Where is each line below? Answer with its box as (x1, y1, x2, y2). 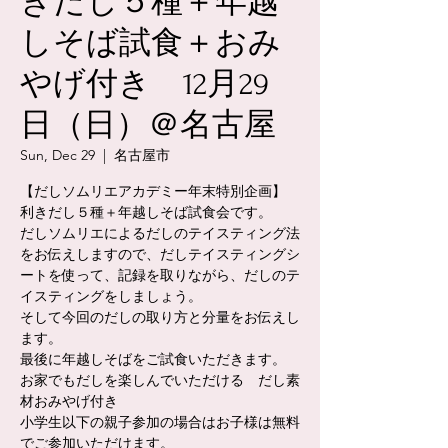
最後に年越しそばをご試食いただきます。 (20, 350, 286, 368)
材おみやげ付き (20, 392, 118, 410)
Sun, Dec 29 (20, 146, 95, 164)
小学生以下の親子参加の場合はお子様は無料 (20, 413, 300, 431)
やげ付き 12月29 (20, 67, 269, 102)
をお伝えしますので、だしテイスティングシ (20, 245, 300, 263)
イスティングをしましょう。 (20, 287, 202, 305)
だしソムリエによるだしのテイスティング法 (20, 224, 300, 242)
